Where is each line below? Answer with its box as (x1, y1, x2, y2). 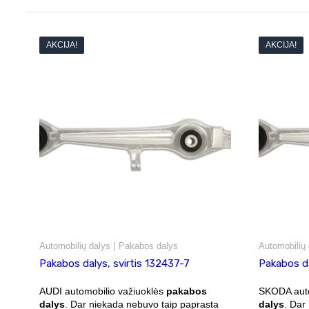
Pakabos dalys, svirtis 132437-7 (39, 257, 190, 270)
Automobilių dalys (39, 240, 110, 251)
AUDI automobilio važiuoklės (39, 285, 166, 297)
